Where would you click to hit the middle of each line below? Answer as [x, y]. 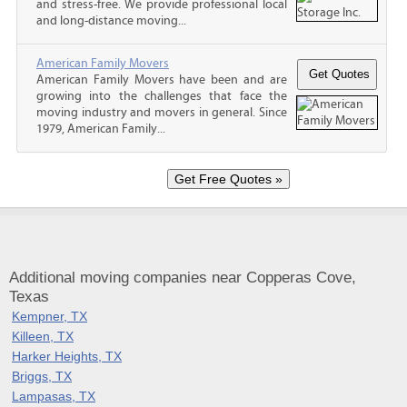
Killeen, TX [43, 336]
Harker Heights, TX [67, 356]
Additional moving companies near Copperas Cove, [183, 277]
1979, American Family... [101, 129]
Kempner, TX [50, 316]
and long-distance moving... [111, 20]
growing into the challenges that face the [162, 96]
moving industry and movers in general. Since [162, 112]
